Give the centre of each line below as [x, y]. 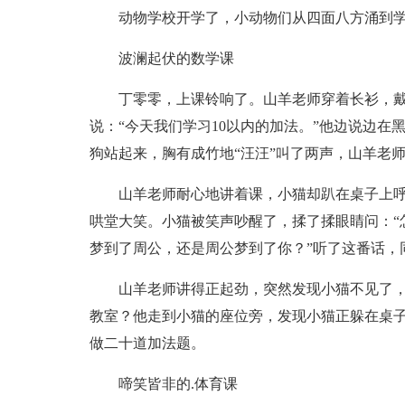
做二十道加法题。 [147, 343]
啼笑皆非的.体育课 [178, 384]
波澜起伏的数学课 [176, 58]
